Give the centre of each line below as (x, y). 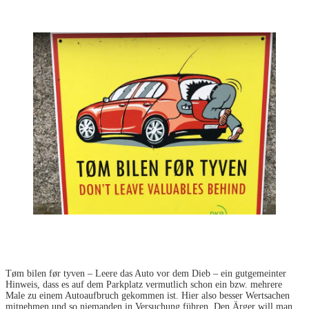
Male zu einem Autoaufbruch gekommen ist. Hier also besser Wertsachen (148, 296)
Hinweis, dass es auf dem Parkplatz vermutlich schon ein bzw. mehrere (144, 285)
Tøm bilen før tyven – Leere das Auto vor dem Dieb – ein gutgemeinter (146, 274)
